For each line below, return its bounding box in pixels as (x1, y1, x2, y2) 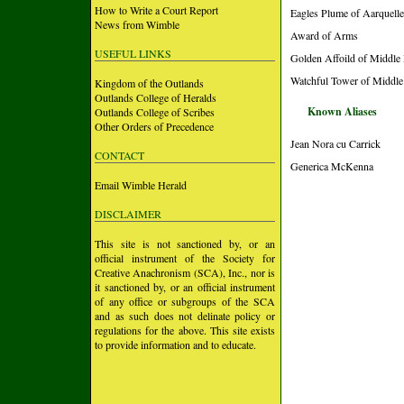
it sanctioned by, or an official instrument (95, 280, 275, 294)
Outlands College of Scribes (95, 105, 215, 119)
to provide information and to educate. (95, 337, 256, 352)
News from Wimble (95, 17, 179, 32)
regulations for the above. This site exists (95, 323, 275, 337)
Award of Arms (290, 28, 358, 42)
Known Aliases (308, 104, 377, 119)
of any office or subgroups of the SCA (95, 294, 275, 308)
